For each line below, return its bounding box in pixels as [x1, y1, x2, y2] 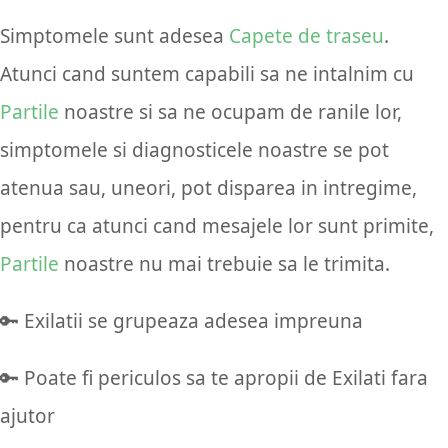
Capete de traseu [229, 22, 384, 49]
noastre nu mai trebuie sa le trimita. [59, 250, 390, 277]
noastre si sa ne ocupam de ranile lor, [59, 98, 402, 125]
